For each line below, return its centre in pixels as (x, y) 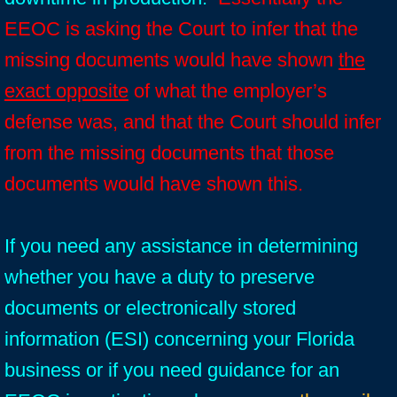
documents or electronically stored (150, 308)
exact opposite (66, 91)
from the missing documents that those (169, 153)
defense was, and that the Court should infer (193, 122)
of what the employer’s (228, 91)
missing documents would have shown (171, 60)
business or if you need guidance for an (172, 370)
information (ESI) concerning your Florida (179, 339)
